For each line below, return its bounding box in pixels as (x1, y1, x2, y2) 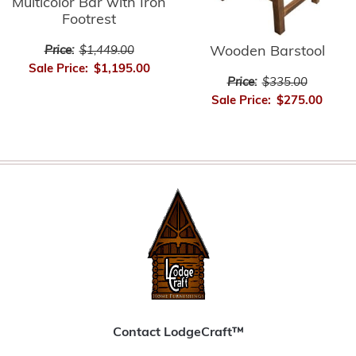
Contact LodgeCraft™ (112, 326, 244, 339)
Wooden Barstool (209, 44, 325, 60)
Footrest (62, 12, 116, 28)
